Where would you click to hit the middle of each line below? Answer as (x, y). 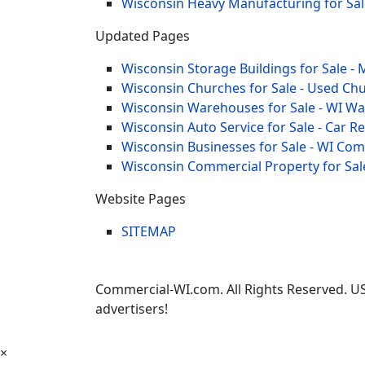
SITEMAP (149, 231)
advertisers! (132, 308)
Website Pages (141, 198)
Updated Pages (143, 35)
